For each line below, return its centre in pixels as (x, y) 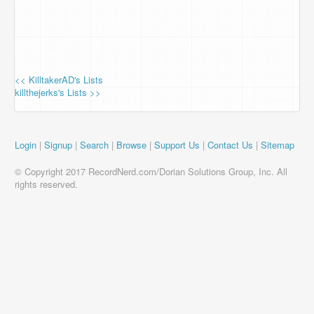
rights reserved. (46, 184)
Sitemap (278, 145)
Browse (131, 145)
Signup (58, 145)
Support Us (177, 145)
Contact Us (230, 145)
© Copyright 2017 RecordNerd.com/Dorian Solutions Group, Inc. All (151, 171)
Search (94, 145)
